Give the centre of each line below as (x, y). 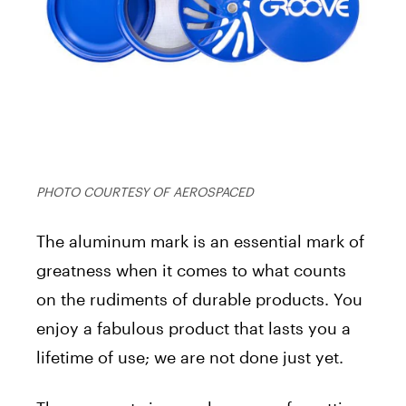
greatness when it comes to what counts (191, 270)
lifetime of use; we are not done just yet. (190, 357)
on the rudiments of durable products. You (199, 299)
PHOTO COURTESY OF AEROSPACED (145, 191)
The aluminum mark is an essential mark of (200, 241)
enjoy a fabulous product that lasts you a (193, 328)
